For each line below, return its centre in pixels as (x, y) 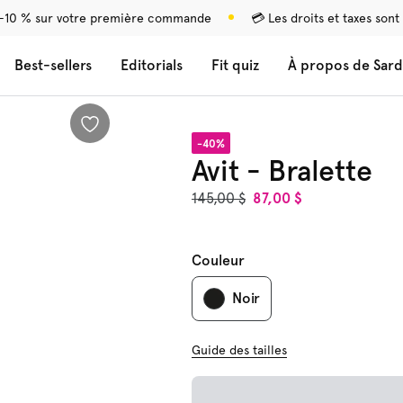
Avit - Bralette (282, 171)
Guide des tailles (239, 350)
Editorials (152, 65)
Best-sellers (53, 65)
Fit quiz (235, 65)
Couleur (218, 260)
